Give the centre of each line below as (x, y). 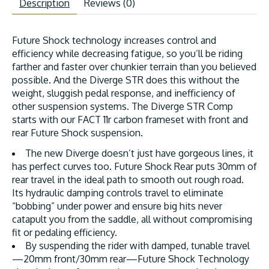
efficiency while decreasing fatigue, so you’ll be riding (127, 53)
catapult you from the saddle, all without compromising (132, 219)
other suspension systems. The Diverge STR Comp (122, 106)
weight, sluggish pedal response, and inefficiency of (124, 93)
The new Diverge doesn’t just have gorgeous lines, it (139, 153)
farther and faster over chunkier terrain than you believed (134, 66)
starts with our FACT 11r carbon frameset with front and (130, 119)
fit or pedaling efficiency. (65, 232)
